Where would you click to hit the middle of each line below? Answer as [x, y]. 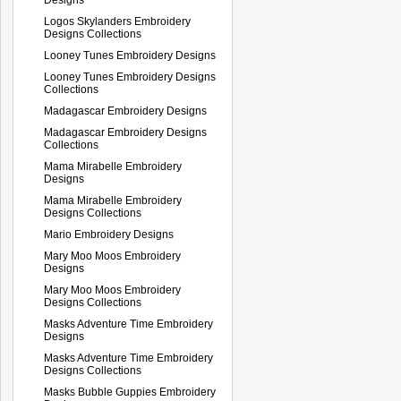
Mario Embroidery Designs [109, 234]
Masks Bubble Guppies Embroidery [130, 392]
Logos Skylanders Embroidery [117, 21]
